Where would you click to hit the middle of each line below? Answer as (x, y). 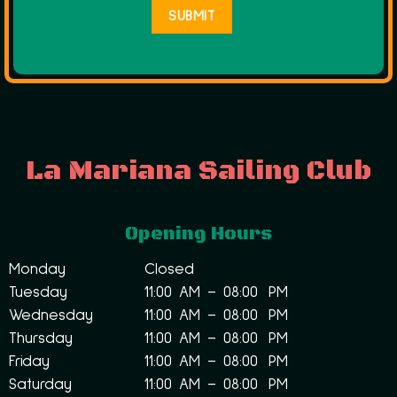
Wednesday (51, 316)
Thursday (40, 339)
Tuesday (38, 293)
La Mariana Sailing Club (198, 171)
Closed (169, 270)
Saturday (40, 385)
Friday (29, 362)
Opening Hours (198, 234)
